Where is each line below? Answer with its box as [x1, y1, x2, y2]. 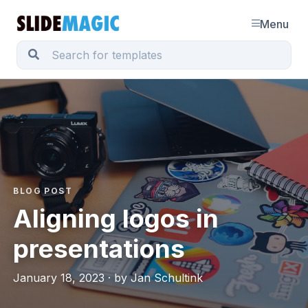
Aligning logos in [13, 203, 219, 234]
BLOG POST [13, 186, 73, 197]
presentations [13, 233, 186, 265]
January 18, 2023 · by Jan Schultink [13, 271, 203, 285]
